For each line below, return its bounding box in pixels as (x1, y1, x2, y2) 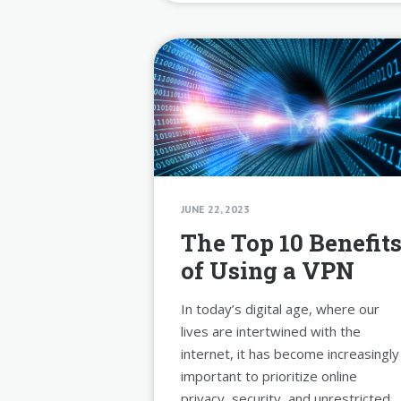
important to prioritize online (181, 366, 357, 385)
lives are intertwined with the (181, 321, 361, 340)
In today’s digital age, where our (181, 299, 380, 318)
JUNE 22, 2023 (181, 201, 250, 216)
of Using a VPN (181, 254, 354, 286)
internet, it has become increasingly (181, 344, 399, 363)
